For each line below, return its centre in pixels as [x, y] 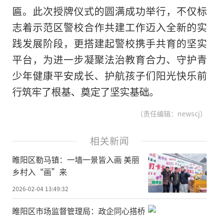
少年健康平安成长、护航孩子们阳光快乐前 [109, 76]
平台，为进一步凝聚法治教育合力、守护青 [109, 59]
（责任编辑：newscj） [170, 114]
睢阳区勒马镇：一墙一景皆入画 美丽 [76, 160]
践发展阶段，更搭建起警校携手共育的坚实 [109, 43]
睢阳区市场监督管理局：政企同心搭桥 [79, 210]
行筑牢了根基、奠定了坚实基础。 [86, 92]
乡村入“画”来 [40, 172]
